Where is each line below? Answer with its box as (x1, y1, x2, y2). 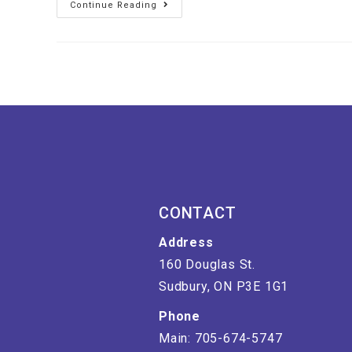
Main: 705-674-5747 (159, 330, 283, 346)
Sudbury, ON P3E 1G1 (159, 278, 289, 294)
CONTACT (159, 203, 236, 222)
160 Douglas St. (159, 256, 255, 272)
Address (159, 234, 214, 250)
